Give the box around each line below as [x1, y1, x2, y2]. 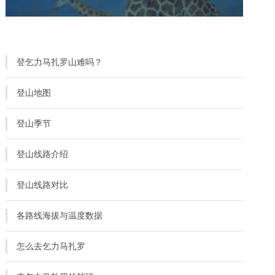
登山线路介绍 [17, 150, 69, 159]
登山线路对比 [17, 180, 69, 190]
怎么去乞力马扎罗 [17, 242, 86, 251]
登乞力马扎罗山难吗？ [17, 58, 103, 67]
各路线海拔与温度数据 [17, 211, 103, 220]
